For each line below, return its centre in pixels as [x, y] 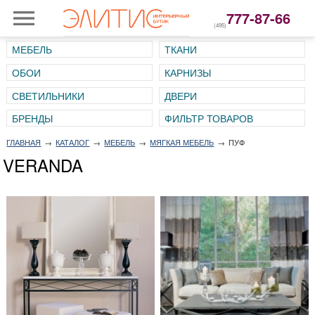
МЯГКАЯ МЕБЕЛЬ [182, 142]
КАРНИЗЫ [187, 72]
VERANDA [43, 165]
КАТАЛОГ [73, 142]
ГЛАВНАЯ [24, 142]
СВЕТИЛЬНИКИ [48, 95]
